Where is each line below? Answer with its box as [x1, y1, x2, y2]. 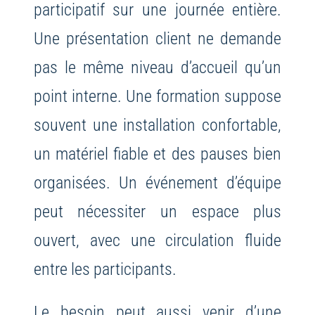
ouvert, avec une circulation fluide [33, 230, 282, 251]
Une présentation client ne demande [33, 28, 282, 49]
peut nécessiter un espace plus [33, 201, 282, 222]
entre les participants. [33, 259, 176, 280]
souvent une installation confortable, [33, 115, 282, 136]
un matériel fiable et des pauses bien [33, 143, 282, 165]
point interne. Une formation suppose [33, 86, 282, 107]
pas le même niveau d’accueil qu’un [33, 57, 282, 78]
